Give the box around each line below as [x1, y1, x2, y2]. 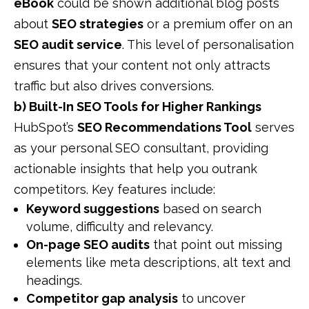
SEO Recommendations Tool [77, 120, 252, 135]
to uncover [178, 291, 246, 306]
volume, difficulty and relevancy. [26, 219, 213, 235]
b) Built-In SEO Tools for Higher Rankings [14, 99, 261, 114]
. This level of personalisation [122, 37, 294, 52]
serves [252, 120, 295, 135]
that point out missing [150, 237, 282, 252]
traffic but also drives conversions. [14, 79, 214, 94]
